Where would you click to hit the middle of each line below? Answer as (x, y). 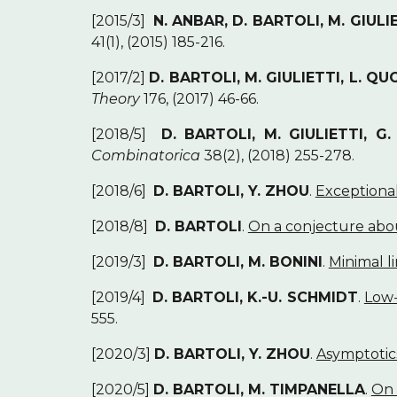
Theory (115, 99)
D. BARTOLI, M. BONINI (237, 262)
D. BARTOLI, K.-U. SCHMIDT (255, 297)
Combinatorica (145, 156)
